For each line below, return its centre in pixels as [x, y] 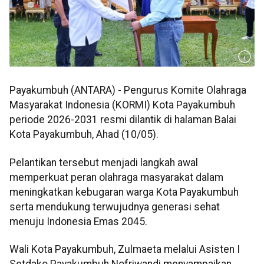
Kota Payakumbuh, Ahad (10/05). [84, 135]
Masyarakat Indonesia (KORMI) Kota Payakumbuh [122, 105]
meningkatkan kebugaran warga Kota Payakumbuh [124, 192]
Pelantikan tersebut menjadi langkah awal [104, 162]
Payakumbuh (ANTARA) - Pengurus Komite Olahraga [128, 90]
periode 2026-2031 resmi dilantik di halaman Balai [123, 120]
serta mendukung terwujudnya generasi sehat [115, 207]
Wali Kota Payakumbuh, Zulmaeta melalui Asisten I [125, 250]
